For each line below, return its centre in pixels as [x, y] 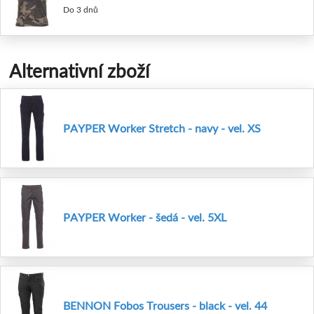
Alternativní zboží [79, 71]
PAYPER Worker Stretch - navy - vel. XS [162, 128]
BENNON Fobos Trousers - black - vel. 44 [165, 306]
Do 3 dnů [81, 10]
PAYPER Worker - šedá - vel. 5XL [145, 217]
